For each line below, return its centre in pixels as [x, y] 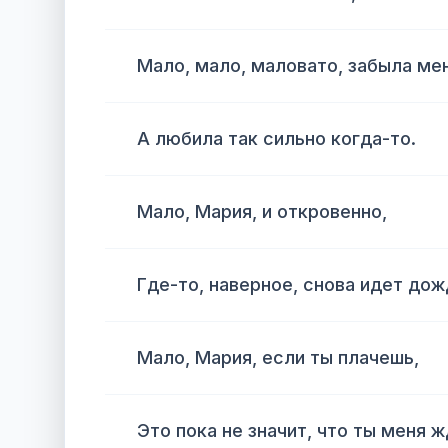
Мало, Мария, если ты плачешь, [278, 357]
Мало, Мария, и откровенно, [262, 211]
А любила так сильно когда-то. [276, 138]
